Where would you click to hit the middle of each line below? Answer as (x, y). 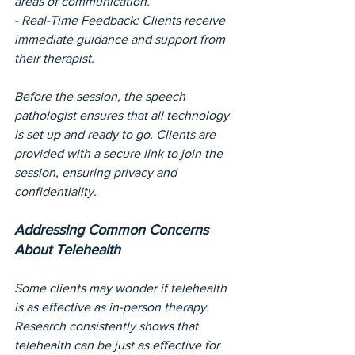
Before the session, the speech (101, 97)
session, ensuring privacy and (97, 173)
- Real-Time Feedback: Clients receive (121, 21)
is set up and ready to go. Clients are (116, 135)
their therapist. (54, 59)
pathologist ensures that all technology (123, 116)
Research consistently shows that (108, 326)
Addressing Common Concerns (113, 230)
